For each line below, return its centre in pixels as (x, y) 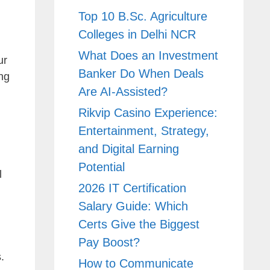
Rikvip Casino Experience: (148, 112)
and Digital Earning (128, 149)
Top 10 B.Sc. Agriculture (143, 16)
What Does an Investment (148, 55)
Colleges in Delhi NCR (137, 34)
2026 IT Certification (132, 188)
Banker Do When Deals (141, 73)
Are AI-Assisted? (123, 91)
